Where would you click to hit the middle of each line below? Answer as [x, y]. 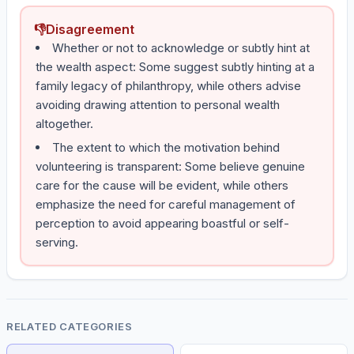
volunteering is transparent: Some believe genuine [170, 166]
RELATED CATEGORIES [70, 326]
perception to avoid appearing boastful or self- [162, 223]
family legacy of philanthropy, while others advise [168, 86]
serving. [57, 242]
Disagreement [90, 29]
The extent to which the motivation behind [166, 147]
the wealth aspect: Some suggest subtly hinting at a [175, 67]
